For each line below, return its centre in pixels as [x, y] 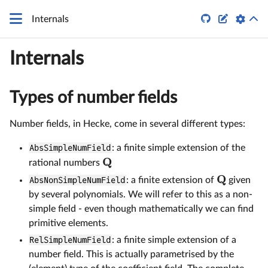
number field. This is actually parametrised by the [131, 254]
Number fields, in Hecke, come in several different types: [127, 124]
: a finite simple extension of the [178, 147]
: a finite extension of [171, 180]
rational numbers [66, 162]
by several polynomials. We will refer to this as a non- [141, 194]
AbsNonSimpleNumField [77, 180]
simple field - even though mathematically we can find [141, 208]
